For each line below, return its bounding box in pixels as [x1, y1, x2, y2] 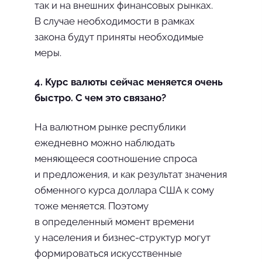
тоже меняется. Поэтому [35, 200, 149, 212]
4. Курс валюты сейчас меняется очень [35, 76, 223, 88]
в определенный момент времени [35, 216, 194, 227]
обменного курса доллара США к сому [35, 184, 214, 196]
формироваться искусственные [35, 247, 182, 259]
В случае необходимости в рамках [35, 15, 195, 27]
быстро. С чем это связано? [35, 92, 166, 104]
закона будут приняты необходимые [35, 31, 204, 43]
